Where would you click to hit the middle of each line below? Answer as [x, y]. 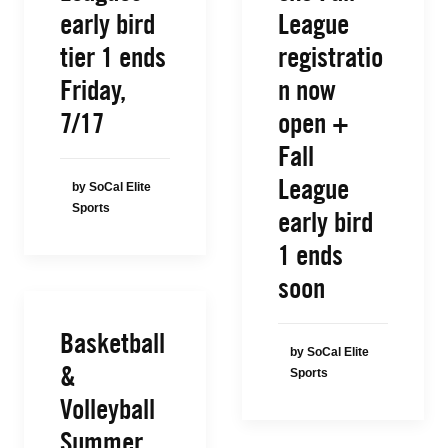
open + [313, 123]
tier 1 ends [113, 57]
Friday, [93, 90]
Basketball [112, 343]
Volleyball [107, 409]
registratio [330, 57]
